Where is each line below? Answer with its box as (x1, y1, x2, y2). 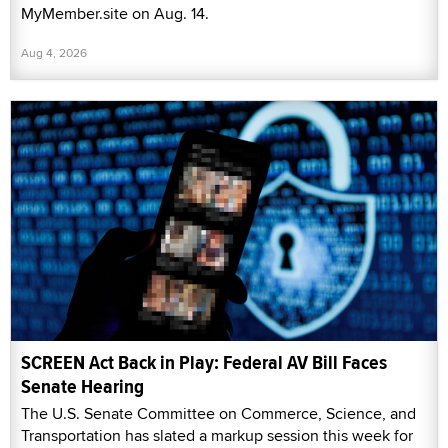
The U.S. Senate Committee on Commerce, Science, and (21, 401, 416, 425)
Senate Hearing (21, 371, 144, 401)
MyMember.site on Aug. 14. (21, 2, 209, 26)
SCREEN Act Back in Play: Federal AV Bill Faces (21, 347, 387, 377)
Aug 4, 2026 (21, 44, 87, 62)
